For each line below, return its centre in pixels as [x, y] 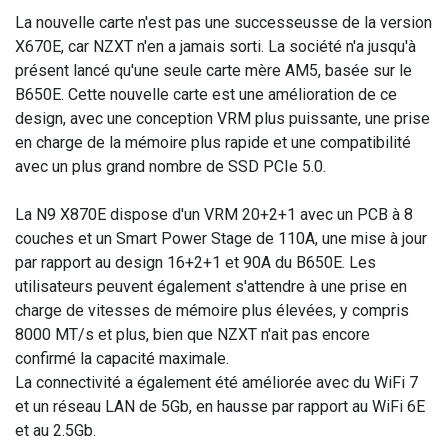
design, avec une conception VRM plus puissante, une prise [222, 119]
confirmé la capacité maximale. [124, 359]
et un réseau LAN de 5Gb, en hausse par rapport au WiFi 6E [220, 407]
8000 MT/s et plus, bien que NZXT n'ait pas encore [192, 335]
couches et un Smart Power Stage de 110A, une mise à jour [221, 239]
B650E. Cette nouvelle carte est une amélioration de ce [206, 95]
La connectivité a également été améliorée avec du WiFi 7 [216, 383]
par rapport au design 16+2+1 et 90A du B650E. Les [195, 263]
